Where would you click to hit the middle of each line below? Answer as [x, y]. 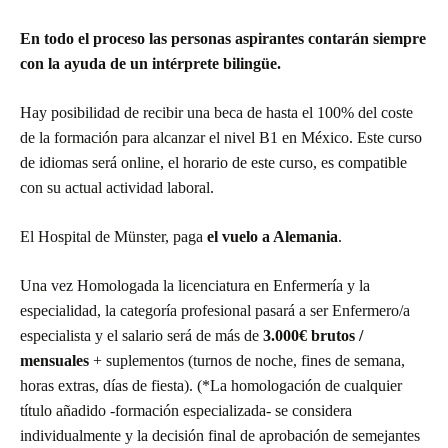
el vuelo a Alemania [270, 236]
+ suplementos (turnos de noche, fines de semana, [249, 360]
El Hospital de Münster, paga [111, 236]
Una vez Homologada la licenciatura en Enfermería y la [195, 285]
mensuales [56, 360]
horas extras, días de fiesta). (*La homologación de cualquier [211, 385]
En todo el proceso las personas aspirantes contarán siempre [223, 38]
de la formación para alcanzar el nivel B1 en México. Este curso [221, 137]
